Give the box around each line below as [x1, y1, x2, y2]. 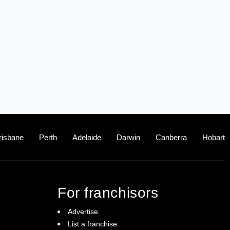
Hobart [202, 132, 225, 142]
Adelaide [72, 132, 101, 142]
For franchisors [57, 184, 159, 201]
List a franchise [68, 219, 117, 228]
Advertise [68, 207, 98, 216]
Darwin [117, 132, 140, 142]
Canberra [156, 132, 187, 142]
